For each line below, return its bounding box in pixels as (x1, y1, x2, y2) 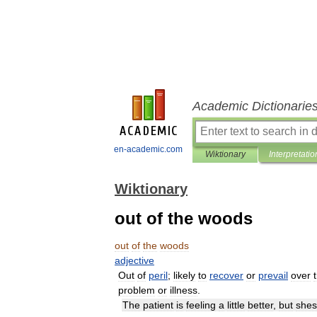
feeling (186, 299, 216, 311)
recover (209, 270, 243, 281)
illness (170, 284, 197, 296)
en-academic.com (114, 144, 183, 154)
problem (118, 284, 155, 296)
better (248, 299, 273, 311)
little (227, 299, 245, 311)
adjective (115, 255, 154, 266)
